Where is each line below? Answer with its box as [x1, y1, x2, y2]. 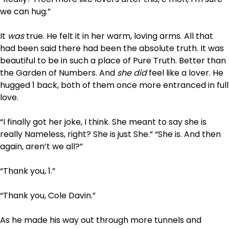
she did [117, 66, 149, 79]
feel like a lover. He [149, 66, 223, 79]
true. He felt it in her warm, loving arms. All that [26, 30, 213, 42]
